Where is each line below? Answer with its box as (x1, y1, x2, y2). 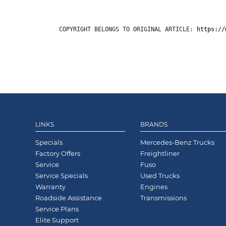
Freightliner (140, 149, 180, 157)
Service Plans (35, 204, 79, 213)
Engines (140, 182, 168, 191)
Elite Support (35, 215, 79, 224)
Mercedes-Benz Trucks (140, 138, 215, 146)
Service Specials (35, 171, 88, 180)
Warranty (35, 182, 66, 191)
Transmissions (140, 193, 187, 202)
